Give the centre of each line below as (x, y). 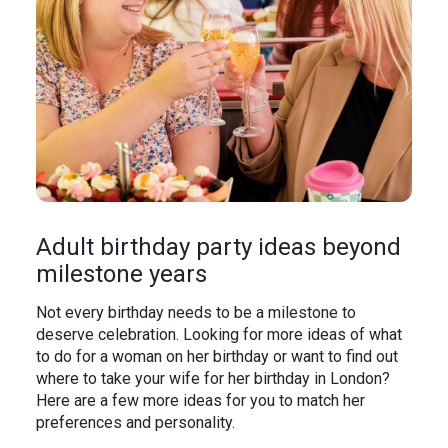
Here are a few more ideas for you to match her (200, 400)
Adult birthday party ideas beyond (218, 247)
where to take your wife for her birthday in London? (213, 378)
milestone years (121, 274)
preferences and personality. (135, 422)
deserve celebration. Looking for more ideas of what (219, 334)
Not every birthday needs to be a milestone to (196, 312)
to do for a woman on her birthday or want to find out (217, 356)
